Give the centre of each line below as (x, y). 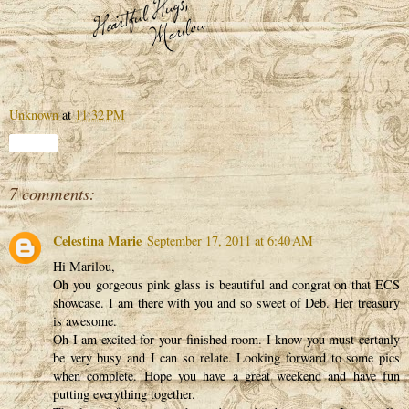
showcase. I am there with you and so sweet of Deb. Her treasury (226, 303)
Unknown (34, 114)
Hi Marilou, (84, 266)
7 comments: (52, 193)
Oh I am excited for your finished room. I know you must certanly (226, 339)
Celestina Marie (97, 241)
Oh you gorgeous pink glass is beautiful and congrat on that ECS (226, 284)
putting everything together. (124, 394)
